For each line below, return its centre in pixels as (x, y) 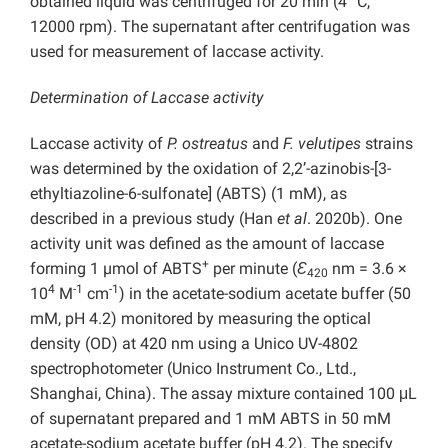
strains (387, 144)
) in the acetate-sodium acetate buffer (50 (265, 294)
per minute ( (253, 269)
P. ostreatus (207, 144)
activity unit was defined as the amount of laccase (207, 244)
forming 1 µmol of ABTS (116, 269)
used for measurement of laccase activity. (177, 52)
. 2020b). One (354, 219)
